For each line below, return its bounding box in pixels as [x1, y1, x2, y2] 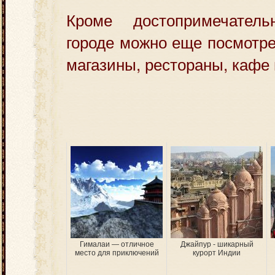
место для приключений [74, 249, 159, 257]
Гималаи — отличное [79, 240, 154, 249]
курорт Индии [193, 249, 241, 257]
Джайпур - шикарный [180, 240, 254, 249]
